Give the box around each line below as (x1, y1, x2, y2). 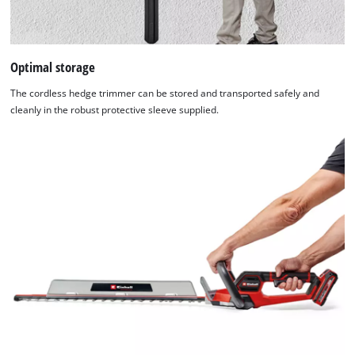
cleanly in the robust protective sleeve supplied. (10, 104, 219, 116)
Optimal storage (10, 57, 96, 76)
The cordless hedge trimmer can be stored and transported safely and (10, 87, 320, 100)
